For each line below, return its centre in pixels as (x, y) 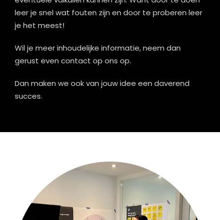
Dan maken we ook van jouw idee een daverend (102, 83)
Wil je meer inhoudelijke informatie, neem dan (98, 48)
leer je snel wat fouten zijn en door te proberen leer (109, 13)
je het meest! (40, 25)
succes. (28, 96)
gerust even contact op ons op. (73, 61)
